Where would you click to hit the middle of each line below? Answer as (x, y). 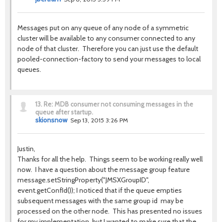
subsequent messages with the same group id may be (100, 201)
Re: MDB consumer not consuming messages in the (118, 104)
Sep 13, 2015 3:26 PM (99, 120)
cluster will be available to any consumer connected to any (106, 38)
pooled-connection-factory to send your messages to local (109, 59)
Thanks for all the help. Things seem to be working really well (110, 159)
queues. (29, 69)
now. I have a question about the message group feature (104, 169)
